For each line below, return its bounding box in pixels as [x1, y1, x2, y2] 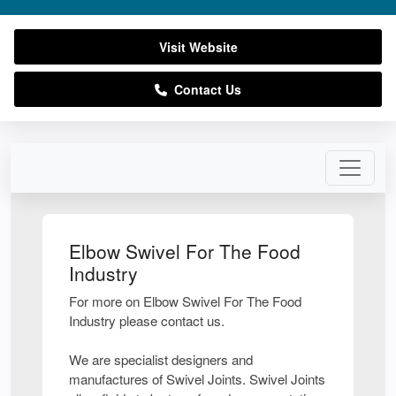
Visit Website [158, 38, 238, 57]
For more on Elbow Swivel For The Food [69, 292, 301, 311]
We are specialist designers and [69, 350, 253, 369]
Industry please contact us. [69, 311, 225, 331]
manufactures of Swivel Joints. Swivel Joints [69, 369, 325, 389]
